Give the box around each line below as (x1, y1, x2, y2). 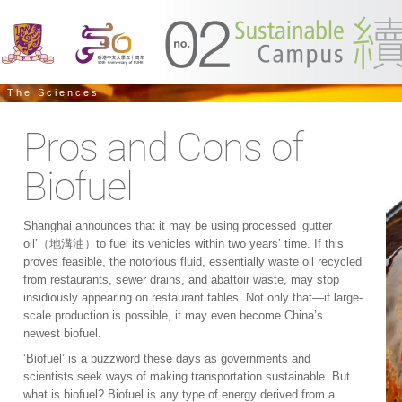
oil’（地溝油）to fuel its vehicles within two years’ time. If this (23, 237, 344, 250)
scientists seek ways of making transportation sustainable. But (23, 370, 350, 383)
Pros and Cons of (23, 124, 303, 170)
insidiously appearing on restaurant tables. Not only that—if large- (23, 291, 363, 304)
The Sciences (7, 87, 100, 98)
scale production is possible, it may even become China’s (23, 309, 323, 322)
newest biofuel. (23, 327, 101, 340)
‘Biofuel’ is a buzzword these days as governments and (23, 352, 310, 365)
